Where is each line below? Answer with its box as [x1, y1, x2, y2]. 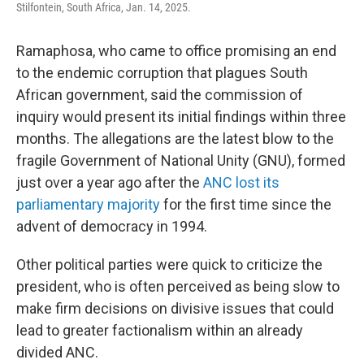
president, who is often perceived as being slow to [16, 278, 340, 295]
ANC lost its [203, 174, 279, 191]
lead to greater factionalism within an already [16, 322, 303, 339]
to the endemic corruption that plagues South [16, 64, 308, 81]
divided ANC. [16, 344, 98, 361]
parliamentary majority [16, 196, 160, 213]
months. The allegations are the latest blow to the [16, 130, 334, 147]
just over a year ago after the [16, 174, 203, 191]
